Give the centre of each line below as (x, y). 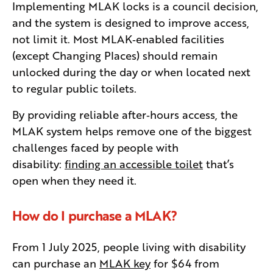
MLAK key (125, 262)
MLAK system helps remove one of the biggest (132, 130)
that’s (218, 163)
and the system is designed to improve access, (131, 22)
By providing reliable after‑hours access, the (125, 114)
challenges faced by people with (95, 147)
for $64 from (185, 262)
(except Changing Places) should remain (115, 55)
